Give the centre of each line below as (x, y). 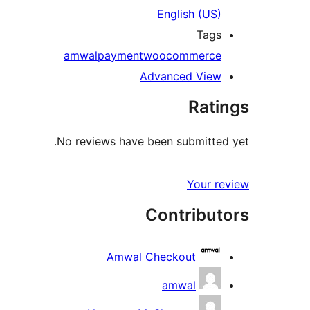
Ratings (219, 107)
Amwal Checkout (151, 257)
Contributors (197, 215)
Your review (218, 184)
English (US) (189, 14)
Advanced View (181, 76)
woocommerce (182, 56)
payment (120, 56)
